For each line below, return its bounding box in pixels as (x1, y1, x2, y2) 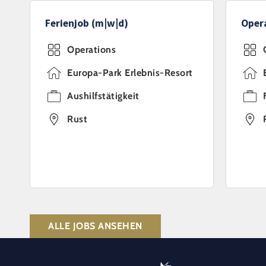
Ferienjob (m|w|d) (45, 17, 128, 30)
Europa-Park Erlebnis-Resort (67, 67, 193, 78)
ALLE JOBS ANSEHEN (48, 220, 142, 232)
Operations (67, 44, 116, 55)
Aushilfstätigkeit (67, 90, 140, 102)
